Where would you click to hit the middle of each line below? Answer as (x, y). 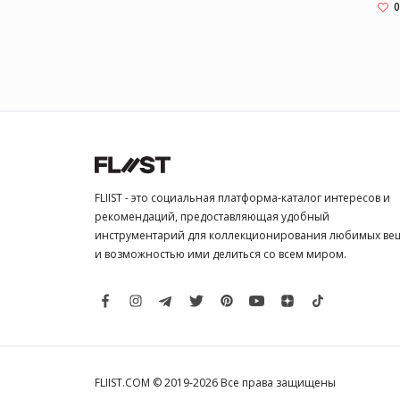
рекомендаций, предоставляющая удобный (212, 217)
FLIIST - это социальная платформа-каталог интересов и (242, 198)
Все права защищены (278, 382)
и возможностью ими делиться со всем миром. (221, 254)
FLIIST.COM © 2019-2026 (158, 382)
